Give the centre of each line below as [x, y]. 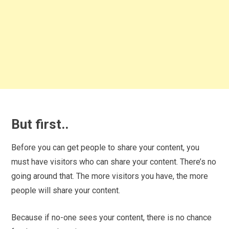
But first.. [40, 124]
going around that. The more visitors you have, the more [110, 176]
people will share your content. [66, 190]
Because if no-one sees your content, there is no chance [112, 217]
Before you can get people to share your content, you [106, 147]
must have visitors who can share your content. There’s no [114, 162]
